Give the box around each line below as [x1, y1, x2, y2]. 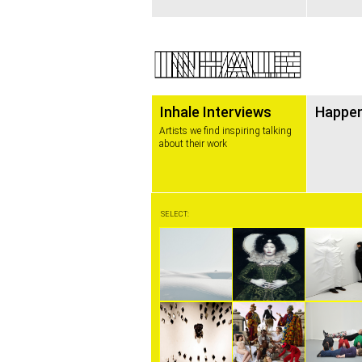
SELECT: [161, 210, 189, 218]
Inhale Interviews [160, 103, 271, 120]
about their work [159, 138, 227, 149]
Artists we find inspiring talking [159, 125, 292, 137]
